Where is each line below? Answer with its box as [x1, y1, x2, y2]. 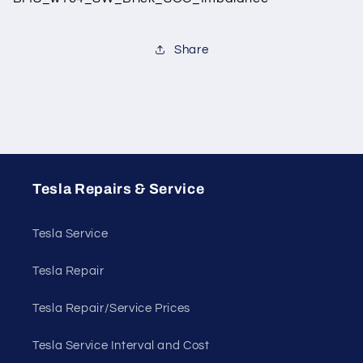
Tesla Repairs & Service [32, 181, 205, 197]
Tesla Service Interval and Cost [32, 340, 210, 352]
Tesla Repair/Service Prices [32, 302, 191, 315]
